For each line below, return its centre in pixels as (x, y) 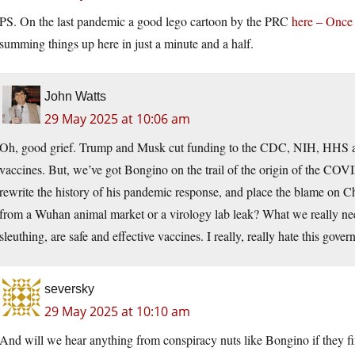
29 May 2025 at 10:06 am (117, 119)
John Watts (75, 97)
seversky (69, 289)
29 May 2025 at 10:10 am (117, 312)
